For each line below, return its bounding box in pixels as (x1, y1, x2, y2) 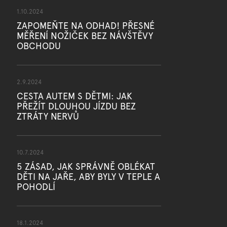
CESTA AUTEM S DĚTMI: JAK (16, 90, 132, 101)
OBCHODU (16, 40, 61, 51)
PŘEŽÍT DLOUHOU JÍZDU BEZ (16, 100, 136, 111)
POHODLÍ (16, 181, 55, 192)
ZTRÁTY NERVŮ (16, 110, 79, 122)
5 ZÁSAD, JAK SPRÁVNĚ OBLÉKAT (16, 161, 155, 172)
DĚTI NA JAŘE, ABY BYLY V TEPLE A (16, 171, 160, 182)
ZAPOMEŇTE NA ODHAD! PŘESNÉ (16, 20, 155, 31)
